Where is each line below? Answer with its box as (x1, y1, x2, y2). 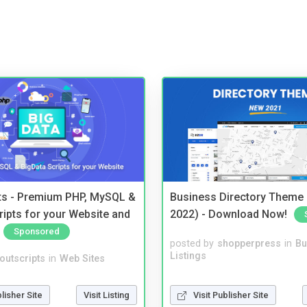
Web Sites (60, 252, 105, 265)
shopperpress (217, 238, 281, 250)
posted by (170, 238, 214, 250)
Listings (170, 250, 206, 262)
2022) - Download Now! (170, 207, 287, 221)
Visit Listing (84, 289, 130, 300)
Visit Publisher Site (193, 289, 269, 300)
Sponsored (14, 225, 60, 236)
